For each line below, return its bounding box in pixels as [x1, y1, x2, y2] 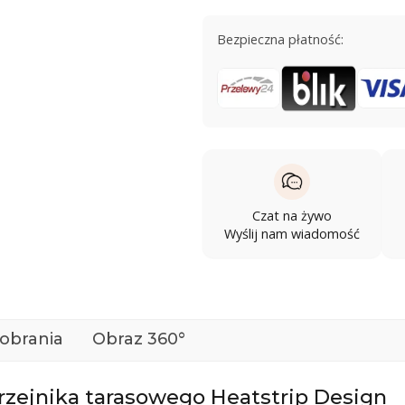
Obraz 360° [92, 328, 185, 349]
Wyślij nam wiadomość [223, 224, 360, 242]
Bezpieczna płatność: [217, 30, 344, 48]
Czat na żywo [251, 206, 332, 224]
